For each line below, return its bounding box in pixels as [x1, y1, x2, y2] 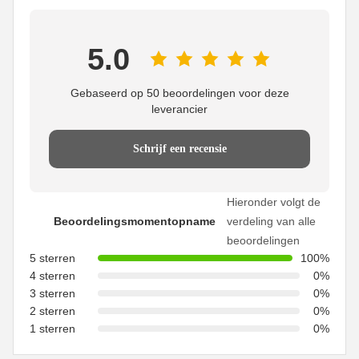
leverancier [151, 103, 208, 116]
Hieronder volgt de [227, 196, 321, 209]
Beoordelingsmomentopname [54, 215, 216, 228]
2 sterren [30, 305, 75, 318]
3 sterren [30, 287, 75, 301]
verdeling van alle [227, 215, 316, 228]
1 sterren [30, 322, 75, 336]
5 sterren [30, 252, 75, 265]
